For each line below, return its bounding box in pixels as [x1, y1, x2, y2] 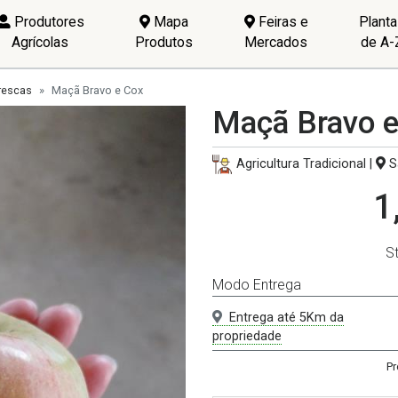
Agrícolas [12, 33, 69, 51]
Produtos [135, 33, 194, 51]
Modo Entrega [212, 276, 301, 294]
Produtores [10, 12, 84, 30]
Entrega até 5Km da [229, 310, 344, 325]
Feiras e [254, 12, 308, 30]
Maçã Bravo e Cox [52, 84, 143, 97]
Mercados [244, 33, 308, 51]
